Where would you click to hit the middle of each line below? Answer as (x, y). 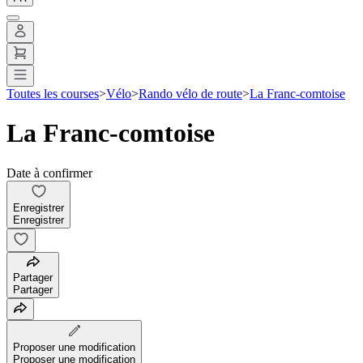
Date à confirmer (49, 173)
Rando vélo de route (190, 93)
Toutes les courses (53, 93)
